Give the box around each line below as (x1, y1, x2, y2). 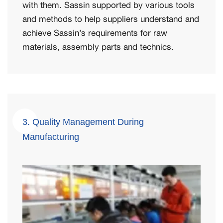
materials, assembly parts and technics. (22, 41, 174, 52)
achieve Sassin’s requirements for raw (22, 27, 167, 38)
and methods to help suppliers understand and (22, 13, 199, 24)
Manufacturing (22, 131, 79, 142)
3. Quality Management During (22, 116, 144, 127)
